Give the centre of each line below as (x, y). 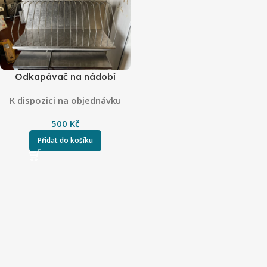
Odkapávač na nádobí (65, 77)
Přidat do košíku (65, 141)
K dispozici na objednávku (65, 100)
